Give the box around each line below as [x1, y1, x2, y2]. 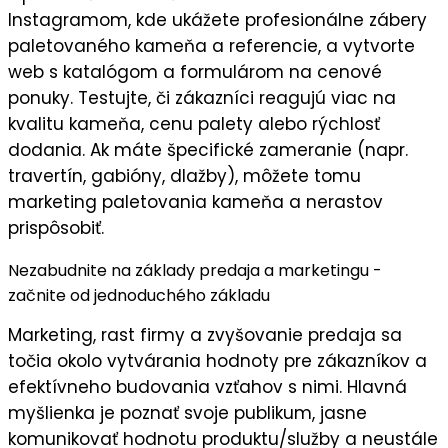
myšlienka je [8, 400, 120, 425]
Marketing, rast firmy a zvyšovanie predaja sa [8, 322, 402, 347]
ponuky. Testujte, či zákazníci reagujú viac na [8, 86, 396, 111]
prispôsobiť [8, 216, 101, 241]
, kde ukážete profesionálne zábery [128, 8, 427, 33]
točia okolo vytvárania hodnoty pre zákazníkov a [8, 348, 427, 373]
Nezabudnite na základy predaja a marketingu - [8, 259, 382, 283]
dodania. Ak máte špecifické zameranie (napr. [8, 138, 408, 163]
